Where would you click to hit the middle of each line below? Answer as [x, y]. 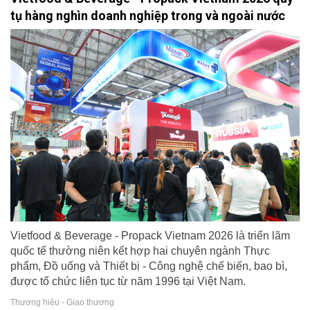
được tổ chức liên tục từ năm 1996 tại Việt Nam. [128, 282]
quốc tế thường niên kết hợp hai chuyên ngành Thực [140, 251]
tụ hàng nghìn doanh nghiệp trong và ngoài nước [148, 15]
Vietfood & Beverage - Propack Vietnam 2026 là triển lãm [150, 236]
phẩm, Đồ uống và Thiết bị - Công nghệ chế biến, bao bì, [149, 266]
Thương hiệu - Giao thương [62, 302]
